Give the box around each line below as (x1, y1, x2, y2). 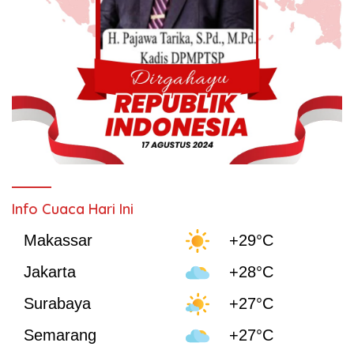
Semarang (24, 326, 96, 345)
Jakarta (24, 263, 76, 281)
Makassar (24, 232, 92, 250)
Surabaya (24, 295, 91, 313)
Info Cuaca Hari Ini (12, 199, 134, 218)
